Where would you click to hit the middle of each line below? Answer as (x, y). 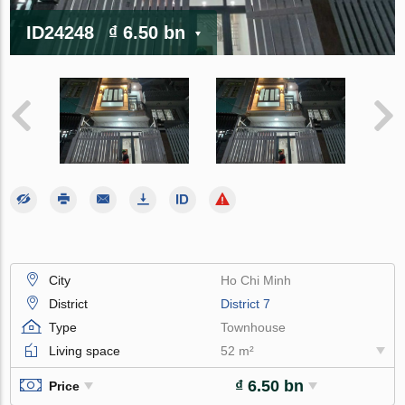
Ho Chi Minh (256, 280)
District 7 (246, 303)
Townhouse (254, 327)
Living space (85, 350)
